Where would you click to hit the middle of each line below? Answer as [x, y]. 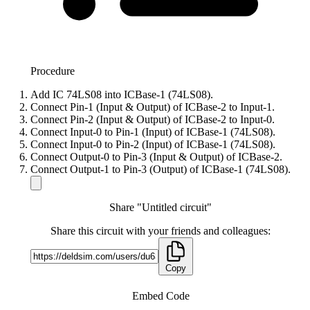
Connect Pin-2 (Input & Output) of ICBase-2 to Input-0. [153, 120]
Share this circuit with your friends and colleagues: [161, 231]
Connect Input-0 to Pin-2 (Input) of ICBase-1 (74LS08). [153, 145]
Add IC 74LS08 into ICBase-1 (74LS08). [122, 95]
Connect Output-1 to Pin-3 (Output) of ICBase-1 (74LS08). [161, 170]
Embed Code [161, 296]
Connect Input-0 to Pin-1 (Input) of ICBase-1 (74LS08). [153, 132]
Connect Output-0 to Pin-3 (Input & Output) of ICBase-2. [156, 157]
